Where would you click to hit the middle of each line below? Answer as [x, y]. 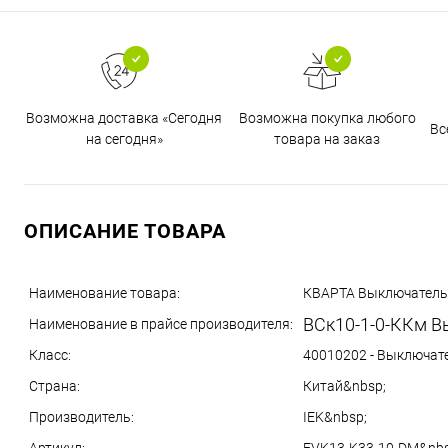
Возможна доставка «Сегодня [124, 118]
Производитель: [81, 417]
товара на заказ [327, 139]
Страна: [54, 386]
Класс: [50, 355]
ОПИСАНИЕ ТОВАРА [125, 231]
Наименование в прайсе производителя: [161, 324]
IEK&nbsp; [335, 417]
